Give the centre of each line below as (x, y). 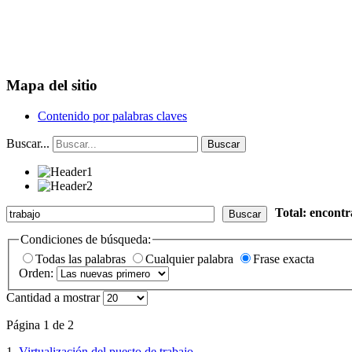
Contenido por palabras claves (112, 115)
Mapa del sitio (52, 86)
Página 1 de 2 (40, 325)
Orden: (38, 273)
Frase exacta (284, 259)
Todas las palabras (82, 259)
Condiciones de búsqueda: (86, 239)
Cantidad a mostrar (55, 298)
